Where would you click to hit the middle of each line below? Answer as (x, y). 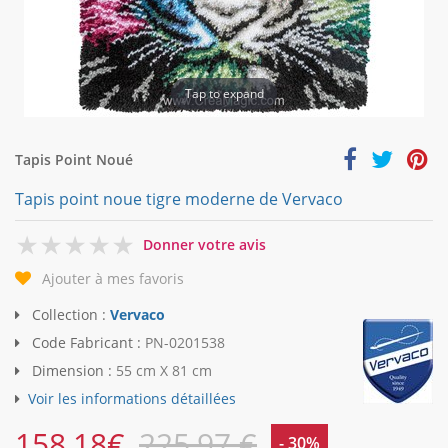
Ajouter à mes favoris (113, 279)
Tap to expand (224, 93)
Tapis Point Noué (74, 159)
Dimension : (72, 371)
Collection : (69, 315)
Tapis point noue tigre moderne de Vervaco (179, 199)
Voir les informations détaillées (132, 399)
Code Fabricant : (86, 343)
